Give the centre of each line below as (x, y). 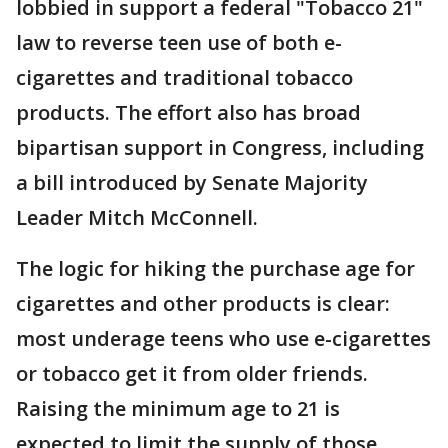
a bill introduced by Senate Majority (192, 183)
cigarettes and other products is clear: (203, 304)
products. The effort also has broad (188, 113)
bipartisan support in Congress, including (220, 148)
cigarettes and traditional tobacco (184, 78)
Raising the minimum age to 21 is (178, 409)
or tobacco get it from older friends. (192, 374)
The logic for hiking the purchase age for (215, 269)
